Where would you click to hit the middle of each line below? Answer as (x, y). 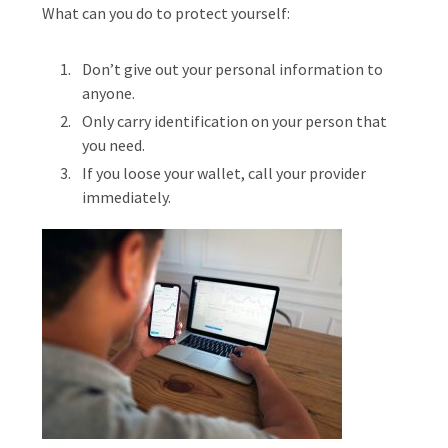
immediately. (126, 197)
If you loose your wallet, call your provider (224, 173)
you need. (113, 145)
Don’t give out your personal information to (232, 69)
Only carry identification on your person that (234, 121)
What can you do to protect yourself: (166, 13)
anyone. (108, 93)
